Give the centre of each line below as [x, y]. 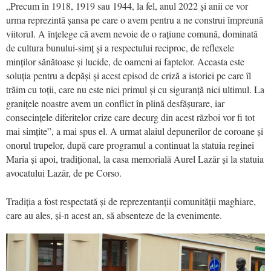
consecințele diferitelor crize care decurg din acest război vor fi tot [130, 117]
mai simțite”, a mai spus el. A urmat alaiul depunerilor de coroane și [135, 131]
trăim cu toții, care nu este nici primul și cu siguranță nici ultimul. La [135, 89]
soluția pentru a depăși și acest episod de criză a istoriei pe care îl [129, 75]
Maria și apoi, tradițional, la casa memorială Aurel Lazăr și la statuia [135, 158]
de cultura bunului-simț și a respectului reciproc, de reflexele [120, 47]
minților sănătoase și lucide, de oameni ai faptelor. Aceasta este [125, 61]
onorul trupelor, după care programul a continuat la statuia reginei [130, 145]
